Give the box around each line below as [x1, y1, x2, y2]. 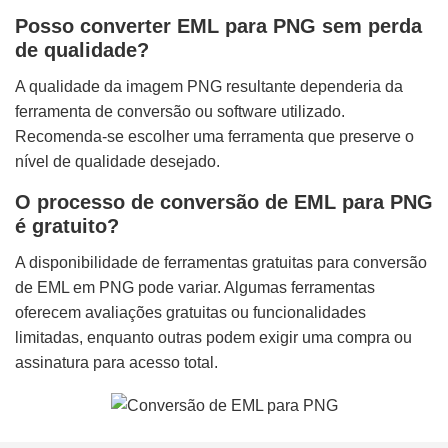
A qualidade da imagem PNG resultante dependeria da [15, 78, 403, 96]
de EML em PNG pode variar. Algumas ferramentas [15, 279, 375, 297]
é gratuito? [15, 215, 119, 238]
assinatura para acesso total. [15, 354, 218, 372]
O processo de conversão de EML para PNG [15, 191, 433, 214]
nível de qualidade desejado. [15, 153, 220, 171]
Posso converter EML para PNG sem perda [15, 15, 422, 38]
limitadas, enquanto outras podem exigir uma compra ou [15, 329, 412, 347]
